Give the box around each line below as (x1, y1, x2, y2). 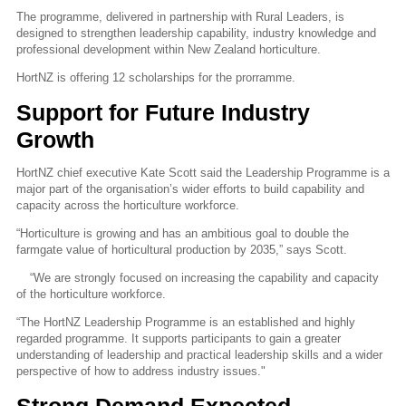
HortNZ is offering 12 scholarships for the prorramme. (16, 71, 295, 85)
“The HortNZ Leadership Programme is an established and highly (16, 315, 355, 330)
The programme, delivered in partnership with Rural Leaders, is (16, 10, 344, 24)
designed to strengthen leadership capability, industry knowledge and (16, 26, 376, 41)
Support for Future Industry (16, 99, 310, 125)
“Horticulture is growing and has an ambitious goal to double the (16, 226, 349, 240)
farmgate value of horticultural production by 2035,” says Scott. (16, 242, 347, 256)
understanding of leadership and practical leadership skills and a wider (16, 348, 382, 362)
